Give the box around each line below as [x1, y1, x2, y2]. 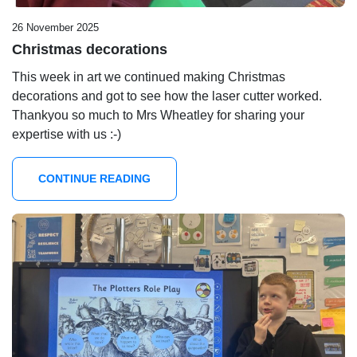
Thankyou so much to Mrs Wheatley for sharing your [12, 108, 304, 123]
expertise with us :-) [12, 127, 121, 142]
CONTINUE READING [38, 172, 151, 186]
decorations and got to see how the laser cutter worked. [12, 89, 322, 104]
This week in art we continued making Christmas [12, 70, 285, 84]
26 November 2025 [12, 22, 99, 34]
